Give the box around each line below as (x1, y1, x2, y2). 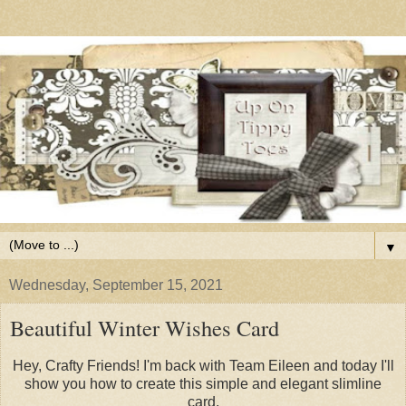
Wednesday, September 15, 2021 (9, 277, 223, 294)
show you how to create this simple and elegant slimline (24, 375, 382, 391)
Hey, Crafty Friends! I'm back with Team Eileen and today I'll (12, 357, 394, 373)
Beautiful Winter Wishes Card (10, 313, 279, 343)
